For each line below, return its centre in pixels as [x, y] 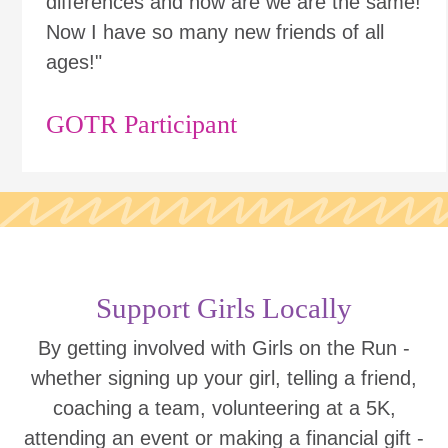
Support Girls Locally [224, 308]
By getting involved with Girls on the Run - [224, 348]
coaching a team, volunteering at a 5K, [224, 408]
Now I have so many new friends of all [215, 32]
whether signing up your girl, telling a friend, [224, 378]
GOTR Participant [141, 124]
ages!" [74, 62]
